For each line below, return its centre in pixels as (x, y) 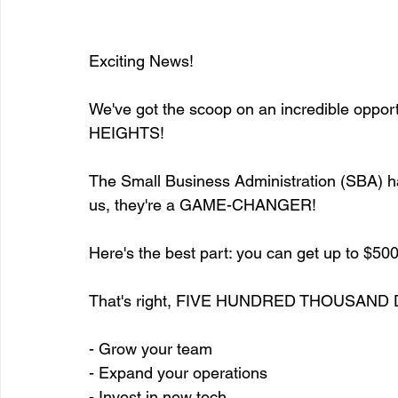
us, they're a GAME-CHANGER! (203, 204)
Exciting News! (141, 60)
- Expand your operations (178, 372)
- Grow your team (151, 348)
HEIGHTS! (127, 132)
